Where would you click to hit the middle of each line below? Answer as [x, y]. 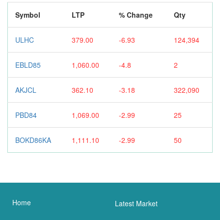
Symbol [28, 14]
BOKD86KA [33, 140]
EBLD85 [28, 65]
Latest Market [136, 203]
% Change [136, 14]
